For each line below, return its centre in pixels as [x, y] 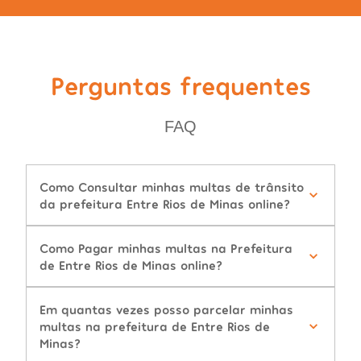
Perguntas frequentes [180, 85]
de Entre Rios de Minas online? [131, 265]
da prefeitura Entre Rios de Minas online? [165, 204]
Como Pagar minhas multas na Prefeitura [166, 248]
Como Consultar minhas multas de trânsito [172, 187]
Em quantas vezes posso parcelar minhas [166, 309]
